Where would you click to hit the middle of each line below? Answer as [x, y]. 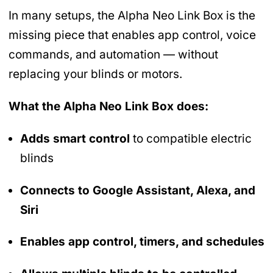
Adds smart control [75, 138]
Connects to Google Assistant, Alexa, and [138, 190]
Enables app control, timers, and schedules [142, 242]
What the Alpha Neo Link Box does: [108, 106]
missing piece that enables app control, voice [132, 35]
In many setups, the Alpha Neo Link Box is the [132, 15]
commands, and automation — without [113, 54]
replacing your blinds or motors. [95, 74]
